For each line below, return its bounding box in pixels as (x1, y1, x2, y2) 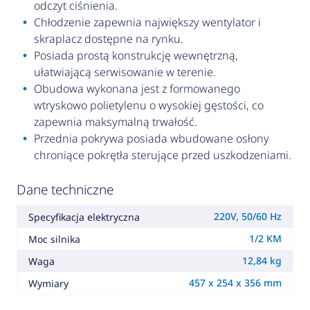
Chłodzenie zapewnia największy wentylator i (33, 15, 261, 30)
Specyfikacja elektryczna (28, 210, 140, 224)
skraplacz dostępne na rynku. (33, 31, 183, 47)
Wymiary (28, 276, 69, 290)
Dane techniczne (16, 181, 113, 199)
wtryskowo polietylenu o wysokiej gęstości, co (33, 98, 264, 113)
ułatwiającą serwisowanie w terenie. (33, 64, 216, 80)
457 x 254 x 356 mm (189, 276, 282, 290)
